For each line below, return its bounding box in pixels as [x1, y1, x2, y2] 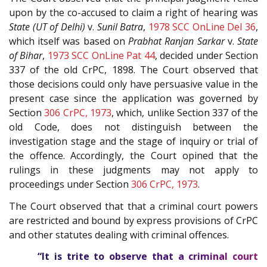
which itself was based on [9, 35, 129, 48]
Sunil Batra [97, 20, 144, 34]
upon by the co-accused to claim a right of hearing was [9, 6, 258, 20]
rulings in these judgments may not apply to [9, 163, 258, 177]
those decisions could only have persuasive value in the [9, 77, 258, 91]
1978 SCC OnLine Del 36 [148, 20, 256, 34]
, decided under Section [154, 49, 259, 63]
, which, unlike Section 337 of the [111, 106, 259, 120]
